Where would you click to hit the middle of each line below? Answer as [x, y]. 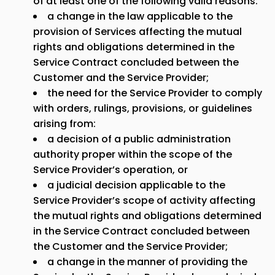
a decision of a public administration [139, 139]
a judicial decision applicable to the [136, 185]
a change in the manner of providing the [147, 262]
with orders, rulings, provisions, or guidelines [143, 108]
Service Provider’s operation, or [110, 170]
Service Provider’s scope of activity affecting [144, 200]
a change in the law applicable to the [140, 16]
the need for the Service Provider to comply [155, 93]
